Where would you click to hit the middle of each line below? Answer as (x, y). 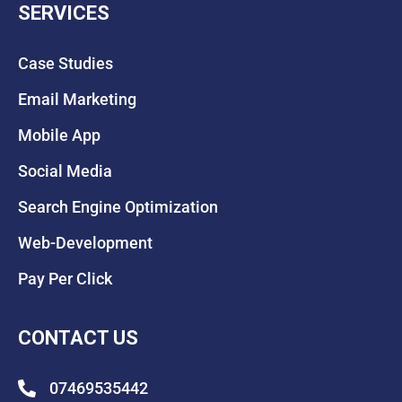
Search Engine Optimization (118, 206)
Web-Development (85, 242)
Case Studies (66, 63)
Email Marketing (77, 99)
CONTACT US (78, 337)
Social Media (65, 170)
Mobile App (59, 135)
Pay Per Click (65, 278)
